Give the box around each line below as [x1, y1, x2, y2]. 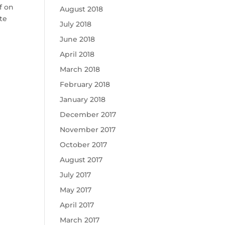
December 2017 [60, 110, 117, 119]
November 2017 [60, 125, 116, 134]
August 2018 [60, 5, 103, 14]
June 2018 [60, 35, 95, 44]
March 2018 [60, 65, 100, 74]
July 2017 [60, 170, 91, 179]
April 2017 [60, 200, 94, 209]
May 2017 [60, 185, 92, 194]
